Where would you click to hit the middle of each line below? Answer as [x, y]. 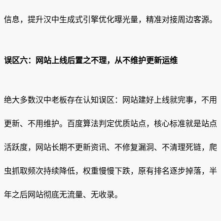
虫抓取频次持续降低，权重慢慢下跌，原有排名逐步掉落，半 [110, 171]
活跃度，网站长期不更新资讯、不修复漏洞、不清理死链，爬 [110, 147]
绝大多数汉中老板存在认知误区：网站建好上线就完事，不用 [110, 100]
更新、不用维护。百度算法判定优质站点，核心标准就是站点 [110, 124]
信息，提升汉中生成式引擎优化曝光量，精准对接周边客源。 [110, 20]
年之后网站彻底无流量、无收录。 [63, 195]
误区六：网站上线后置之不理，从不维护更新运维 [91, 61]
